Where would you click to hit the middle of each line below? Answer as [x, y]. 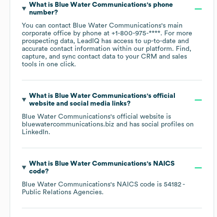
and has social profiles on [154, 125]
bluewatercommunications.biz [68, 125]
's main [172, 26]
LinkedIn [35, 132]
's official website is [141, 117]
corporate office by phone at [67, 34]
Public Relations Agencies [62, 193]
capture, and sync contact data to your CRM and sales [104, 57]
